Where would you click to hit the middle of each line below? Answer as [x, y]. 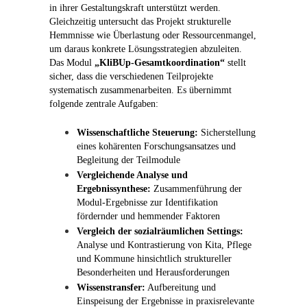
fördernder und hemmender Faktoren [148, 217]
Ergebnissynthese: [113, 189]
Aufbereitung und [180, 288]
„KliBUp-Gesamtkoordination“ [159, 63]
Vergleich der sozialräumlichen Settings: [160, 232]
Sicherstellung [226, 133]
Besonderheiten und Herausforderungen [153, 273]
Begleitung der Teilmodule [128, 160]
